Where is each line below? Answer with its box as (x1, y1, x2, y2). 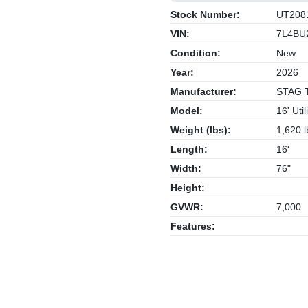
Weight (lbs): (170, 124, 231, 135)
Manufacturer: (170, 86, 236, 97)
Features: (170, 221, 215, 232)
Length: (170, 144, 208, 155)
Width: (170, 163, 201, 174)
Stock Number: (170, 9, 240, 20)
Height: (170, 182, 205, 193)
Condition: (170, 47, 221, 58)
